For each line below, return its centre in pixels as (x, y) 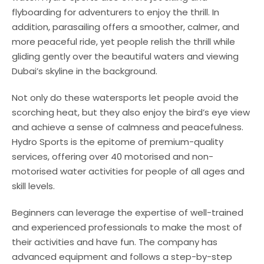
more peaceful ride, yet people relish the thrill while (123, 41)
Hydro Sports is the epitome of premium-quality (118, 141)
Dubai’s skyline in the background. (85, 71)
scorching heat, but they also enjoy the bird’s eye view (131, 112)
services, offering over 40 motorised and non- (113, 156)
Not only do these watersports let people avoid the (125, 97)
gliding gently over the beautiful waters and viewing (125, 56)
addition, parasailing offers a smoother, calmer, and (126, 27)
